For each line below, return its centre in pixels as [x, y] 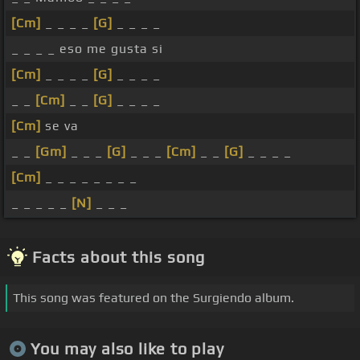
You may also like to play [127, 348]
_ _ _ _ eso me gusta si [87, 49]
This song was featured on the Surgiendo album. [153, 298]
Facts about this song [119, 257]
